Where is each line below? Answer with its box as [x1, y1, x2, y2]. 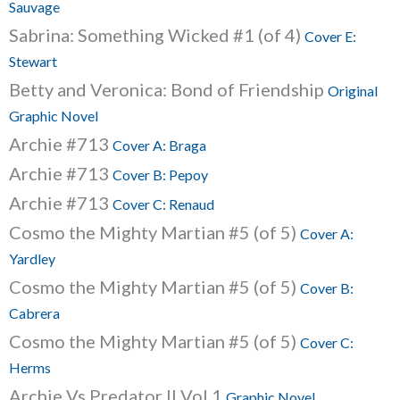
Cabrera [9, 304, 60, 321]
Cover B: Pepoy [112, 166, 208, 183]
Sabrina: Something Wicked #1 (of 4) [9, 24, 304, 46]
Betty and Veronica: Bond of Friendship [9, 79, 328, 100]
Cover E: [304, 28, 356, 45]
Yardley [9, 250, 55, 267]
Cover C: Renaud [112, 196, 214, 212]
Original [328, 82, 378, 99]
